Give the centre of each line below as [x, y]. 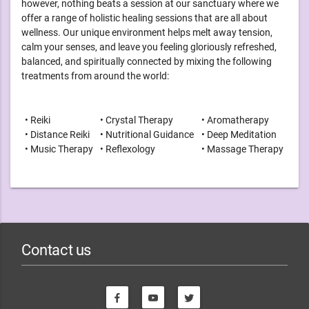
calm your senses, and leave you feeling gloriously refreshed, [149, 47]
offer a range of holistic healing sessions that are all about [144, 18]
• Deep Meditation [239, 135]
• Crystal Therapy [137, 120]
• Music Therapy [59, 149]
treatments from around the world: [95, 76]
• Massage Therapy [242, 149]
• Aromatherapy [235, 120]
